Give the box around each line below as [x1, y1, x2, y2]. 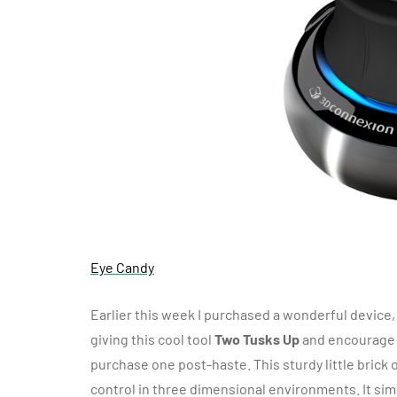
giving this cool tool [90, 331, 214, 348]
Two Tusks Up [214, 331, 300, 348]
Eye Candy [90, 259, 154, 276]
